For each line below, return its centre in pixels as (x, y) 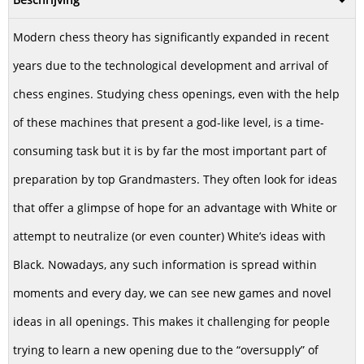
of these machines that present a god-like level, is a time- (169, 122)
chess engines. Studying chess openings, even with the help (176, 93)
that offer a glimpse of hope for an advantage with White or (175, 207)
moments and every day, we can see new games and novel (172, 292)
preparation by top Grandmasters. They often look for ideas (175, 179)
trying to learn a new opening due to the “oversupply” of (166, 349)
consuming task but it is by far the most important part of (170, 150)
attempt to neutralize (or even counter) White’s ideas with (169, 236)
